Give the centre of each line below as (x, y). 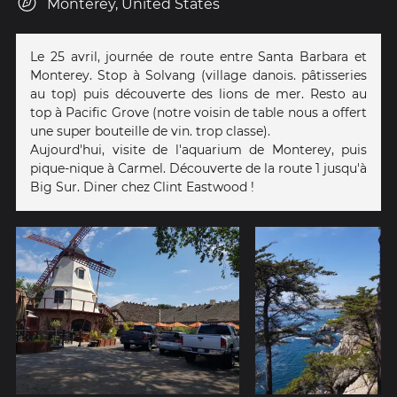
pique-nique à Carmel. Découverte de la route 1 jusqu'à (198, 168)
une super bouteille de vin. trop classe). (150, 131)
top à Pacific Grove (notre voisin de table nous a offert (198, 112)
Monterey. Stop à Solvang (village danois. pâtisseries (198, 75)
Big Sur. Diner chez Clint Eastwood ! (142, 187)
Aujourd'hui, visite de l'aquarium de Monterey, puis (198, 149)
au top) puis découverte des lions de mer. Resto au (198, 93)
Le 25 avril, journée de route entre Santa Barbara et (198, 56)
